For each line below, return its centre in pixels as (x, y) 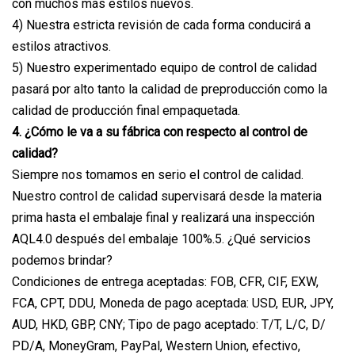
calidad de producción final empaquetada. (126, 110)
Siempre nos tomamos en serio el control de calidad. (158, 174)
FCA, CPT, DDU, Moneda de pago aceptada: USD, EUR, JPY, (173, 303)
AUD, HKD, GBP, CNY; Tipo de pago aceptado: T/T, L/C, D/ (169, 324)
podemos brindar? (62, 260)
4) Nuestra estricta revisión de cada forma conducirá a (161, 25)
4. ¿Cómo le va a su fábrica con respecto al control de (160, 132)
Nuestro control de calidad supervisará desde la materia (167, 196)
